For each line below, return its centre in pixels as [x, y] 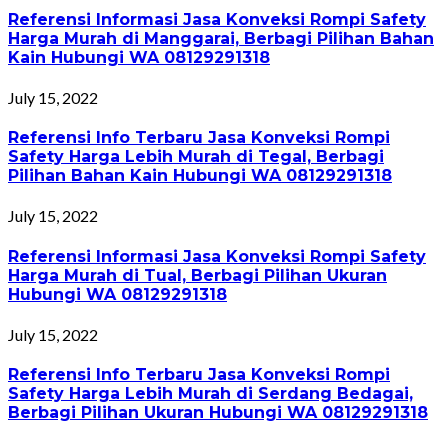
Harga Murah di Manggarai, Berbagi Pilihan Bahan [221, 38]
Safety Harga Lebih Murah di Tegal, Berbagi [196, 157]
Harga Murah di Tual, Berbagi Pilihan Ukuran [197, 275]
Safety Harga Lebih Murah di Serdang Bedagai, [210, 394]
